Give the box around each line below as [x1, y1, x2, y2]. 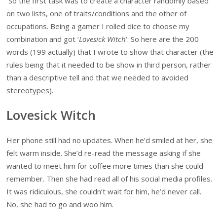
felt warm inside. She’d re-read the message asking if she [6, 148, 201, 158]
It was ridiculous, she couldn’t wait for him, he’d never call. [6, 186, 202, 197]
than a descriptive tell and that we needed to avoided [6, 72, 189, 82]
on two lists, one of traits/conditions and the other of [6, 8, 187, 18]
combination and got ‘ [6, 34, 79, 44]
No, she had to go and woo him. [6, 199, 114, 210]
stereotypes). [6, 85, 54, 95]
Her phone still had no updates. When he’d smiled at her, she [6, 135, 213, 146]
